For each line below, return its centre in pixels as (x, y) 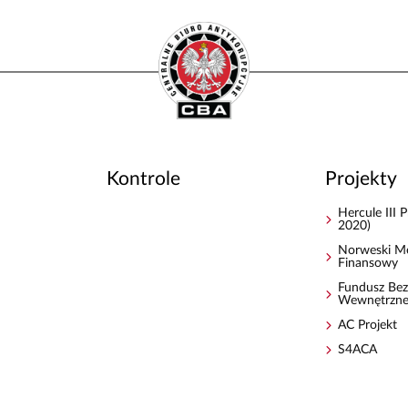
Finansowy (368, 263)
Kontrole (143, 179)
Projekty (361, 179)
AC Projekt (368, 325)
